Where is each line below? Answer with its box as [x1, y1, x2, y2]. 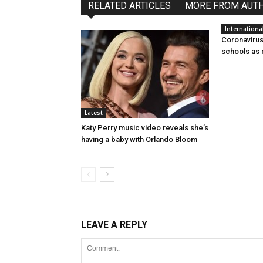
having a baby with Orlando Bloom [81, 135, 197, 144]
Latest [85, 109, 103, 117]
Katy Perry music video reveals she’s [81, 123, 208, 132]
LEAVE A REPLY [81, 219, 147, 230]
